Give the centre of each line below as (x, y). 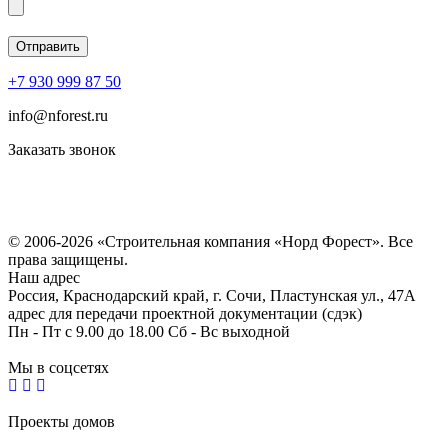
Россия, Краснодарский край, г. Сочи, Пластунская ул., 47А (212, 295)
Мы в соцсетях (58, 367)
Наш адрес (44, 277)
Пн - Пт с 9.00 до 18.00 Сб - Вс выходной (149, 331)
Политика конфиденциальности (117, 205)
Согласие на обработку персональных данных (165, 223)
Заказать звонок (62, 149)
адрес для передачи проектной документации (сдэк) (185, 313)
